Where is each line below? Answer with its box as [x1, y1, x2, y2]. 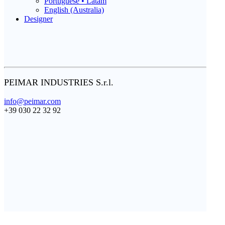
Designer [24, 15, 53, 23]
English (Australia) [44, 6, 104, 14]
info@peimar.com [4, 97, 61, 105]
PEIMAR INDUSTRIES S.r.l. [4, 77, 114, 87]
